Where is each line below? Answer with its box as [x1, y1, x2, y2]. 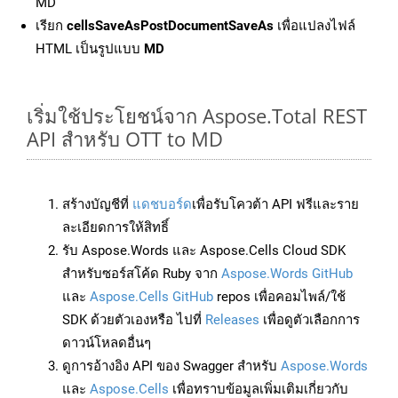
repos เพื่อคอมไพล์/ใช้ [213, 289, 346, 306]
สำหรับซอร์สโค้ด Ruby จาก [62, 266, 221, 283]
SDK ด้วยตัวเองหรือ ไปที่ [62, 312, 205, 329]
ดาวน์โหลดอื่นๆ [62, 335, 151, 352]
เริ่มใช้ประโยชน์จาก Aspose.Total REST [27, 102, 367, 130]
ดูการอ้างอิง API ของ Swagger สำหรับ [62, 358, 281, 375]
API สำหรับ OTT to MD [27, 125, 223, 153]
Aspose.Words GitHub [221, 266, 353, 283]
